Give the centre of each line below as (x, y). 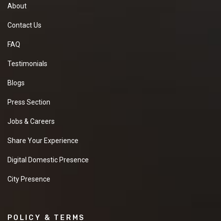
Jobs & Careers (31, 121)
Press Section (29, 102)
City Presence (29, 179)
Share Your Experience (43, 140)
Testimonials (27, 63)
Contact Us (24, 25)
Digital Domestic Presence (48, 160)
